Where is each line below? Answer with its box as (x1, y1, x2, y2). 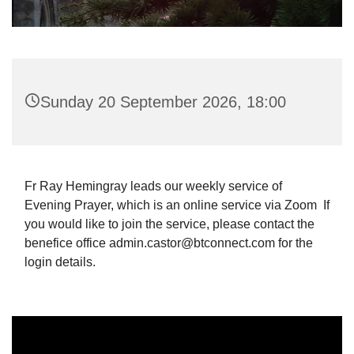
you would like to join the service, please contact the (24, 217, 314, 231)
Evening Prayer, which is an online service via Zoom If (24, 198, 330, 212)
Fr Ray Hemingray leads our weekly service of (24, 179, 282, 193)
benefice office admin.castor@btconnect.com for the (24, 235, 313, 250)
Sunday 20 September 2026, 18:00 (40, 92, 286, 111)
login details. (24, 254, 96, 269)
